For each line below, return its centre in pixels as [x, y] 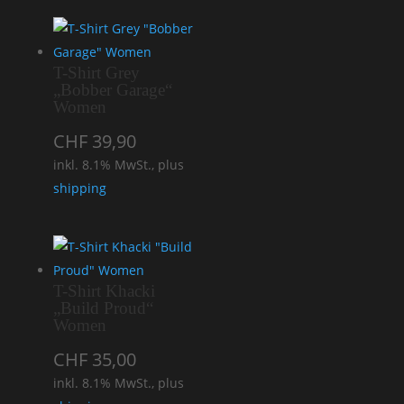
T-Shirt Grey [96, 72]
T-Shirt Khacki [104, 291]
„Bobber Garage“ [112, 89]
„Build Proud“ [103, 308]
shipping [79, 188]
